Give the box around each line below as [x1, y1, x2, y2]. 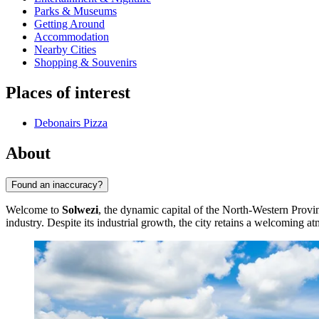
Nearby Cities [34, 43, 96, 56]
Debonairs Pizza [34, 117, 108, 130]
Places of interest [6, 83, 130, 103]
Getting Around [34, 18, 105, 31]
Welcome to [6, 203, 62, 216]
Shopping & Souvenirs [34, 56, 137, 69]
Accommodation [34, 31, 109, 43]
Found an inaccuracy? [11, 179, 103, 190]
